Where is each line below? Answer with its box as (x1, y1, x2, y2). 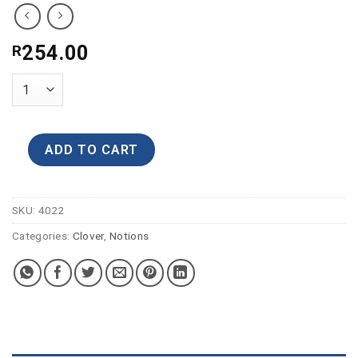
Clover (72, 229, 105, 242)
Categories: (12, 229, 73, 242)
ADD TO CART (44, 141, 138, 157)
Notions (109, 229, 149, 242)
